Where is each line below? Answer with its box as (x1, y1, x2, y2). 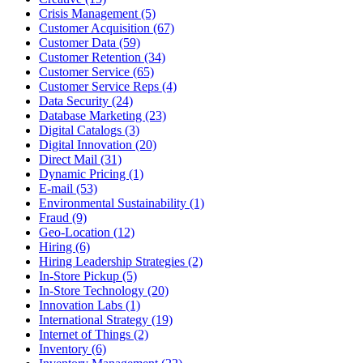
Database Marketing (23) (39, 108, 166, 122)
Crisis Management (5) (39, 6, 156, 20)
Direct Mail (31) (39, 152, 122, 166)
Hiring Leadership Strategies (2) (39, 254, 203, 268)
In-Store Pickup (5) (39, 268, 137, 283)
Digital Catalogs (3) (39, 122, 139, 137)
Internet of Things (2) (39, 327, 148, 341)
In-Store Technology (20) (39, 283, 169, 297)
